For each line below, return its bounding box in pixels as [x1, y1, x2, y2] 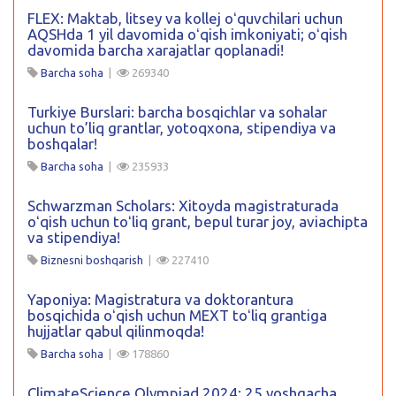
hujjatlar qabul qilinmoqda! [27, 322, 204, 339]
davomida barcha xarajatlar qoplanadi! [27, 41, 284, 58]
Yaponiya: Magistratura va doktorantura [27, 290, 293, 308]
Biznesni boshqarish [41, 253, 143, 266]
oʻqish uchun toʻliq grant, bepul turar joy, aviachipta [27, 212, 368, 230]
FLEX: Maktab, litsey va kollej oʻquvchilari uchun [27, 9, 343, 27]
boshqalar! [27, 134, 97, 152]
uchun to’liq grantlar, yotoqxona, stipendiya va [27, 118, 336, 136]
